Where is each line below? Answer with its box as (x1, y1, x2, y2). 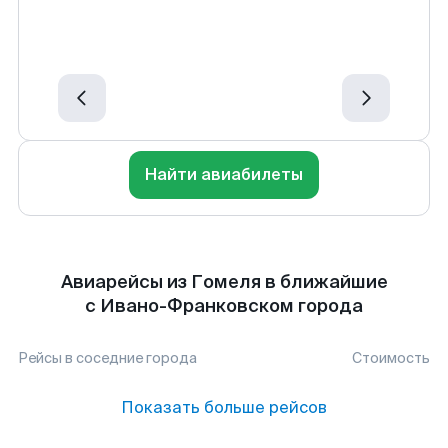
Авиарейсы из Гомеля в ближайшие (60, 270, 388, 294)
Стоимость (352, 349, 430, 367)
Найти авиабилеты (145, 164, 303, 185)
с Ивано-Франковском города (85, 294, 363, 318)
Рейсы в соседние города (18, 349, 197, 367)
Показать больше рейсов (121, 397, 327, 418)
